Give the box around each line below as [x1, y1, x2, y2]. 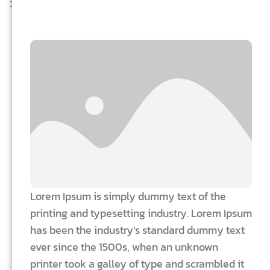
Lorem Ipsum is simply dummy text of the [30, 187, 226, 204]
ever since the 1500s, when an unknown [30, 238, 218, 255]
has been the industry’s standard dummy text [30, 221, 245, 238]
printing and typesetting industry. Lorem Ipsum [30, 204, 252, 221]
